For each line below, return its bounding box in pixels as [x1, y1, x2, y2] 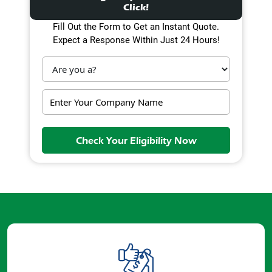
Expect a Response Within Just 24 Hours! [52, 35, 220, 46]
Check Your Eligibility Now [75, 135, 197, 146]
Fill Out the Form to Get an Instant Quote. [53, 21, 219, 32]
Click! [123, 2, 149, 13]
